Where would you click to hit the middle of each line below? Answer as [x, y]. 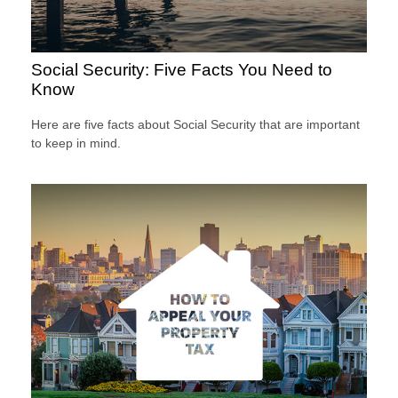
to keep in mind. [76, 143]
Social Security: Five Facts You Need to [182, 69]
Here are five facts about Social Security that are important [195, 125]
